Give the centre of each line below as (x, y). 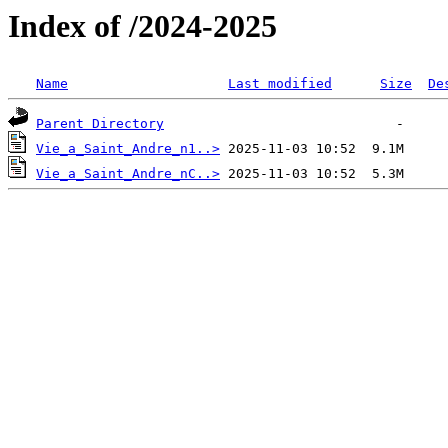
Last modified (280, 84)
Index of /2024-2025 (142, 26)
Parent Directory (100, 124)
